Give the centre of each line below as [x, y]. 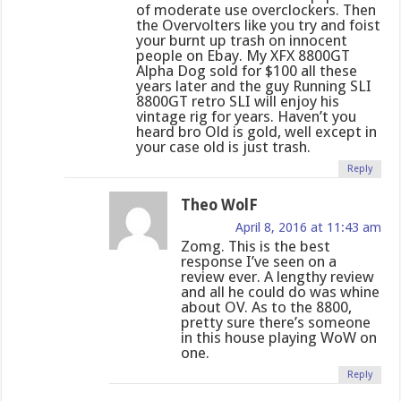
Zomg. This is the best [256, 246]
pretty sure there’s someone [276, 322]
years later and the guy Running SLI [254, 85]
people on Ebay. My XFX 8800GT [243, 55]
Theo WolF [220, 205]
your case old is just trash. [224, 146]
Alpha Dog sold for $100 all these [247, 70]
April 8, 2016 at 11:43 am [308, 227]
